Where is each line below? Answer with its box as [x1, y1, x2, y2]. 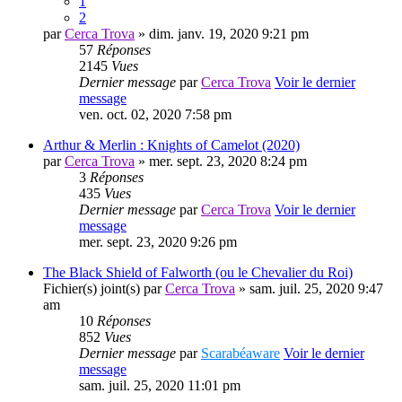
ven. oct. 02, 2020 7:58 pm [79, 107, 232, 123]
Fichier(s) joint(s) [43, 281, 140, 297]
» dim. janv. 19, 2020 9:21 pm [135, 26, 309, 42]
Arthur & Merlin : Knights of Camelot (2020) [43, 137, 300, 153]
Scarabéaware [201, 345, 280, 362]
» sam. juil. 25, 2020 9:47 [235, 281, 383, 297]
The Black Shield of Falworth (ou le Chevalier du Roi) [43, 265, 353, 281]
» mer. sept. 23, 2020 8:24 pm [135, 153, 307, 170]
